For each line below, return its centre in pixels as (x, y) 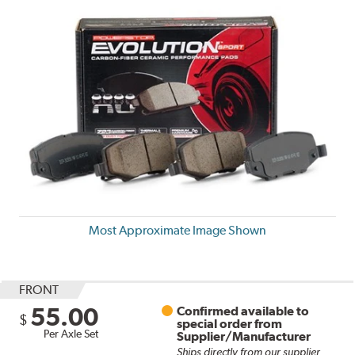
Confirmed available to (243, 311)
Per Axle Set (71, 333)
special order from (230, 323)
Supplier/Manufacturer (244, 336)
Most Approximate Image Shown (177, 230)
